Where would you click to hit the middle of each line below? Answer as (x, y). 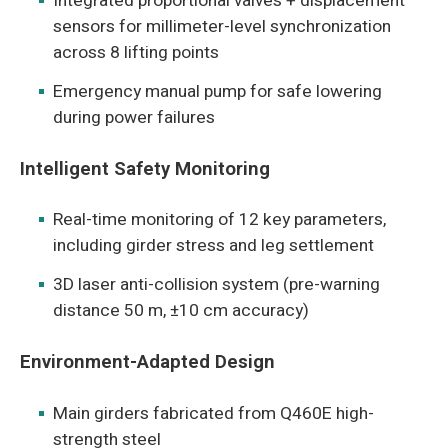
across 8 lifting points (136, 53)
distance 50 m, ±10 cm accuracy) (181, 310)
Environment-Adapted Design (147, 361)
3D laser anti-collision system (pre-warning (217, 284)
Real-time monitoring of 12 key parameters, (220, 220)
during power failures (134, 117)
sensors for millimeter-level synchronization (222, 27)
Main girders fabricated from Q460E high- (214, 413)
